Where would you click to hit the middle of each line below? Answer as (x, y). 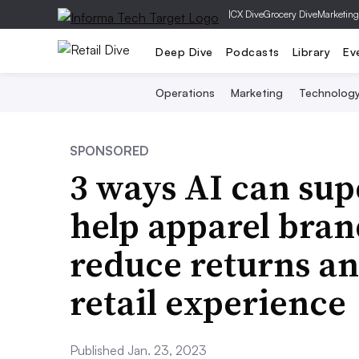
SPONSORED (109, 151)
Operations (185, 93)
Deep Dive (184, 51)
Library (311, 51)
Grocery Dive (290, 14)
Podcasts (252, 51)
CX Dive (247, 14)
